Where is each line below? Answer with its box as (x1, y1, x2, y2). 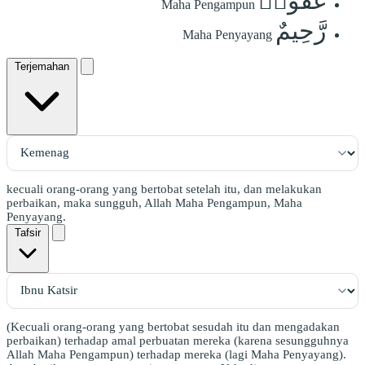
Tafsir (15, 226, 41, 239)
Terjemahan (15, 59, 69, 73)
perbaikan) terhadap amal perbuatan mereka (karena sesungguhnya (7, 333, 349, 347)
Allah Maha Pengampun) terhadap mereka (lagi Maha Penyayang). (7, 347, 346, 361)
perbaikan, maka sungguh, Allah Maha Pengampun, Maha (7, 196, 302, 209)
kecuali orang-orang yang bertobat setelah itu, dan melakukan (7, 182, 322, 196)
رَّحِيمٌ (275, 16, 326, 44)
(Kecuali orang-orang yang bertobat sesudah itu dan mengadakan (7, 319, 340, 333)
